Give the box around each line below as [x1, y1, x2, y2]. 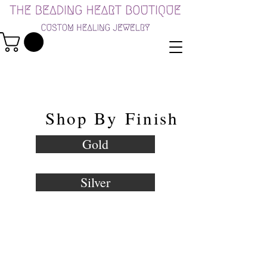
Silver [80, 173, 110, 191]
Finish [125, 106, 179, 130]
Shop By [45, 106, 126, 130]
